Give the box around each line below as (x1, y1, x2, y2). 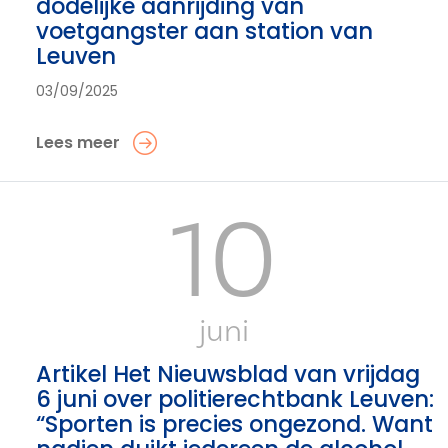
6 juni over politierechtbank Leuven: (36, 383, 434, 415)
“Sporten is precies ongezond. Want (36, 408, 433, 440)
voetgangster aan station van (36, 15, 373, 47)
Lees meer (36, 131, 120, 154)
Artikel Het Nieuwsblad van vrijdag (36, 358, 420, 390)
